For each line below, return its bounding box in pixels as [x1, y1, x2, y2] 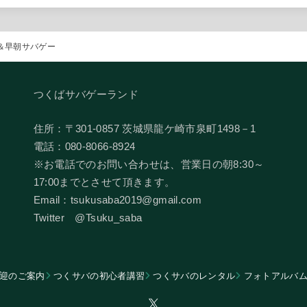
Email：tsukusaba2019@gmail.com [33, 194, 202, 206]
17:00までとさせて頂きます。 [33, 176, 175, 188]
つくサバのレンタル [153, 271, 236, 282]
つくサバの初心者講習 [53, 271, 145, 282]
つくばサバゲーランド [33, 89, 139, 101]
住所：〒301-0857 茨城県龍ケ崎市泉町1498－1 [33, 123, 256, 134]
